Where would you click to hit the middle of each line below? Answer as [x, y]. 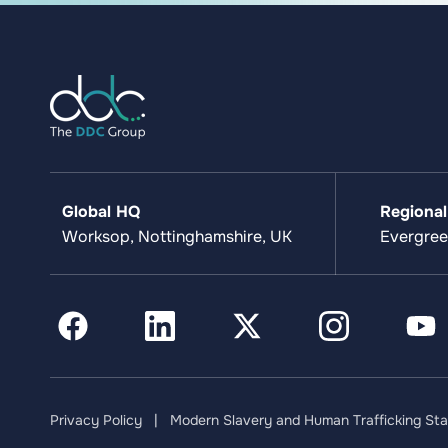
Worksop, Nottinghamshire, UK [176, 236]
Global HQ [100, 211]
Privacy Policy [95, 419]
